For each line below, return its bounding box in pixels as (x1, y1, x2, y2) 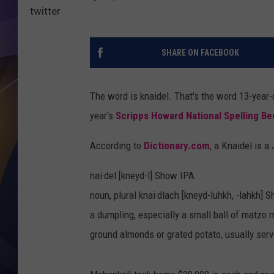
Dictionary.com (144, 139, 210, 152)
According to (90, 139, 144, 152)
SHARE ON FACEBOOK (161, 48, 239, 58)
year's (90, 109, 116, 122)
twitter (30, 5, 61, 18)
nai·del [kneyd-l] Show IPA (90, 169, 194, 182)
